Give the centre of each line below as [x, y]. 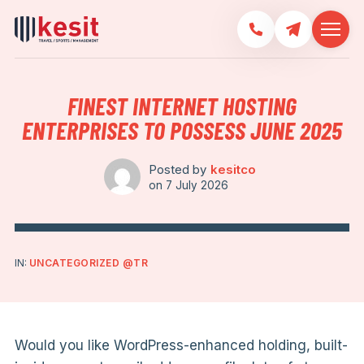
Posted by [178, 169]
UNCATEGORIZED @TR [89, 263]
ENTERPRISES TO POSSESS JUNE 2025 [182, 130]
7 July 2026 [197, 185]
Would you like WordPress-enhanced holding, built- [181, 345]
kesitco [233, 169]
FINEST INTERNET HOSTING [182, 106]
